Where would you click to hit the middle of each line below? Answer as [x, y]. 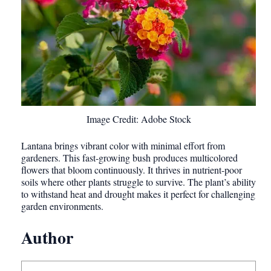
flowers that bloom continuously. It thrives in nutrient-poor [132, 170]
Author [47, 238]
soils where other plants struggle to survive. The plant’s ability [139, 182]
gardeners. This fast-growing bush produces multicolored [129, 158]
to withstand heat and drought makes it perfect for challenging [138, 194]
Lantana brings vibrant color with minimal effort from [123, 146]
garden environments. [62, 206]
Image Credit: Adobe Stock [139, 119]
